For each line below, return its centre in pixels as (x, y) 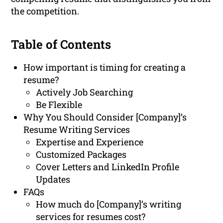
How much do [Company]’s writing (109, 204)
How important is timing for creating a (105, 67)
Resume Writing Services (77, 130)
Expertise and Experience (90, 142)
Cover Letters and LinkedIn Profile (108, 167)
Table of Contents (61, 45)
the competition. (45, 11)
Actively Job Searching (85, 92)
